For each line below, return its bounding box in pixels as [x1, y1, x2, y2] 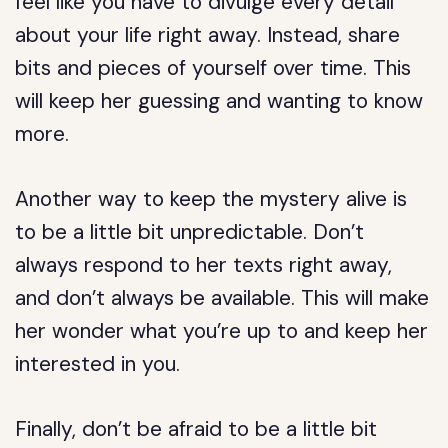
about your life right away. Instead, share [15, 21, 401, 49]
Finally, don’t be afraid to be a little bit [15, 415, 378, 443]
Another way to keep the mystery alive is [15, 185, 408, 213]
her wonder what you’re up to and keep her [15, 317, 429, 345]
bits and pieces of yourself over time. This [15, 54, 412, 82]
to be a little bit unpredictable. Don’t [15, 218, 365, 246]
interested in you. [15, 350, 181, 378]
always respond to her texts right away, [15, 251, 393, 279]
